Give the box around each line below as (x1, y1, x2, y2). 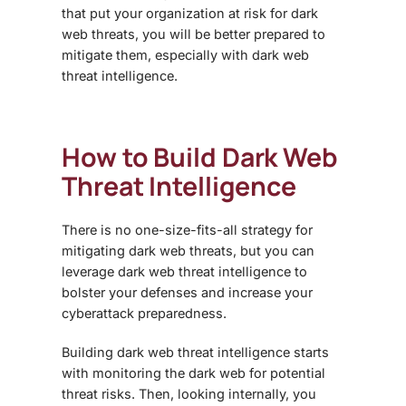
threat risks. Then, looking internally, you (62, 386, 316, 402)
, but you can (233, 243, 314, 259)
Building (62, 344, 117, 361)
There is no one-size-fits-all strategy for (62, 222, 313, 238)
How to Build (62, 140, 222, 176)
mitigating (62, 243, 129, 259)
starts (290, 344, 329, 361)
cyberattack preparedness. (62, 305, 227, 322)
